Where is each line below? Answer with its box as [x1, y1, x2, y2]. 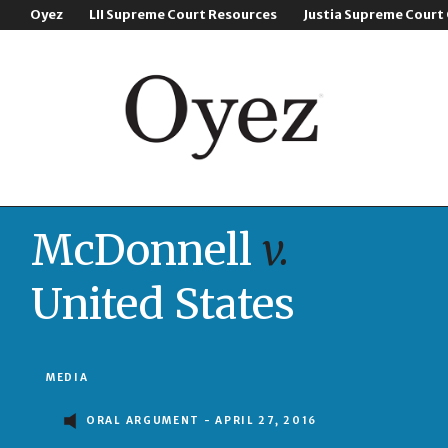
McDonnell [31, 224, 262, 276]
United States [31, 278, 295, 330]
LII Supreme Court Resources [89, 6, 278, 23]
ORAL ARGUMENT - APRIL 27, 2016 [86, 414, 318, 428]
